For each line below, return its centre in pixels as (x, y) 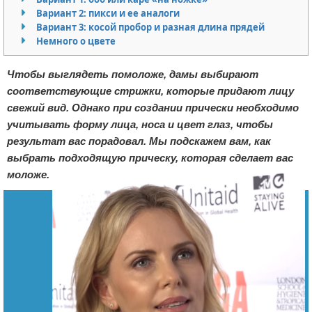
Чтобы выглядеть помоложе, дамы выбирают (133, 75)
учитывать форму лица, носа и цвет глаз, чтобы (140, 125)
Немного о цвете (76, 41)
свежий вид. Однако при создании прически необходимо (153, 108)
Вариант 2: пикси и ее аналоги (108, 14)
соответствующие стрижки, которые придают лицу (150, 91)
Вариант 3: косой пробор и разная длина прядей (150, 28)
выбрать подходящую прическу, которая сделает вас (150, 158)
